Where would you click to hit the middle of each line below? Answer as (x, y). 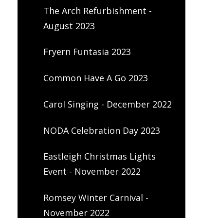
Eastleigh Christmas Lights (99, 156)
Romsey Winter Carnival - (96, 198)
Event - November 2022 (92, 172)
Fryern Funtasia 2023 (87, 52)
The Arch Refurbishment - (97, 10)
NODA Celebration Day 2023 (101, 130)
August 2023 (69, 26)
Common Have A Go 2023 (95, 78)
